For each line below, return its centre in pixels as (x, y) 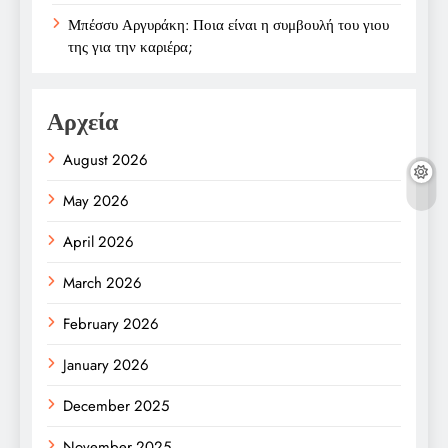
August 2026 (105, 159)
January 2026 (106, 364)
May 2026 (96, 200)
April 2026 (98, 241)
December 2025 (116, 405)
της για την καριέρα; (130, 46)
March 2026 (102, 282)
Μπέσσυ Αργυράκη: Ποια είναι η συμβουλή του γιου (228, 24)
